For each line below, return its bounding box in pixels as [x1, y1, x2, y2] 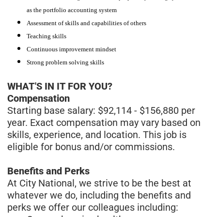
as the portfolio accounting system [27, 6, 117, 14]
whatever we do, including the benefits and [7, 189, 191, 201]
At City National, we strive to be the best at [7, 177, 191, 189]
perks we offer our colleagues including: [7, 201, 178, 213]
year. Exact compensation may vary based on [7, 116, 201, 128]
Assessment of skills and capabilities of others [27, 19, 146, 27]
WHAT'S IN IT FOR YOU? [7, 80, 112, 92]
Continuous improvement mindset [27, 45, 116, 53]
